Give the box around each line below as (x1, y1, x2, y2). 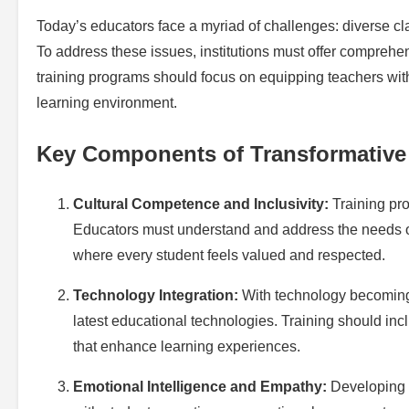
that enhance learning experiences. (73, 338, 300, 354)
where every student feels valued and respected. (73, 246, 385, 263)
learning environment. (37, 94, 177, 110)
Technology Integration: (73, 287, 238, 303)
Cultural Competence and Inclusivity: (73, 195, 329, 212)
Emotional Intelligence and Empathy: (73, 378, 327, 394)
